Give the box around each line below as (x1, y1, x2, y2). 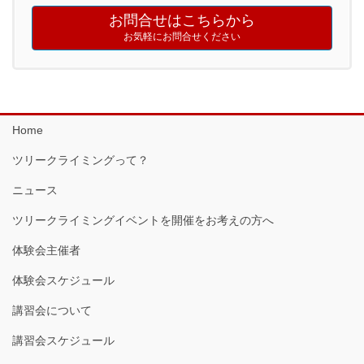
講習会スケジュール (12, 333, 115, 347)
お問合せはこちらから (105, 11, 259, 28)
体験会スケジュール (12, 273, 115, 287)
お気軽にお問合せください (123, 31, 240, 43)
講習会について (12, 303, 92, 317)
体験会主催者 (12, 243, 80, 257)
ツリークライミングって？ (12, 153, 149, 167)
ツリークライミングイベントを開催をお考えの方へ (12, 213, 274, 227)
